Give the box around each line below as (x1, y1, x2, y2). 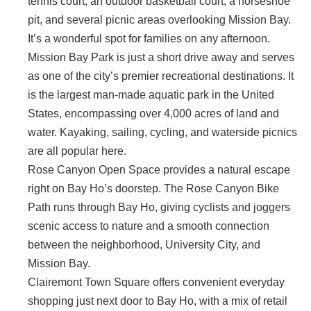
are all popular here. (28, 145, 126, 158)
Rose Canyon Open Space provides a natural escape (28, 164, 290, 176)
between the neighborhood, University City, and (28, 239, 260, 251)
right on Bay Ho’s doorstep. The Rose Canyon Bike (28, 183, 279, 195)
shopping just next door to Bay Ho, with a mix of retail (28, 295, 287, 308)
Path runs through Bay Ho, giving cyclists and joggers (28, 201, 290, 214)
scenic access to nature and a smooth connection (28, 220, 269, 233)
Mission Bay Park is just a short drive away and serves (28, 51, 294, 64)
